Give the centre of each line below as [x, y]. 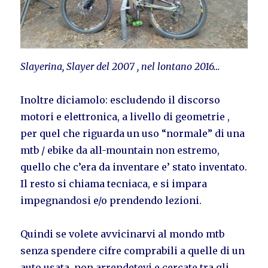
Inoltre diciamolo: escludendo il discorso [121, 100]
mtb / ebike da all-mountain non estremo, [120, 150]
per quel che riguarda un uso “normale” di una [133, 133]
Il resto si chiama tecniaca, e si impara [114, 183]
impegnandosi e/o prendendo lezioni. [111, 200]
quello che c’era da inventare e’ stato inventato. [134, 167]
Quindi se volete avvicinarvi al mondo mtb [123, 234]
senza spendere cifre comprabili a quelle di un [133, 250]
